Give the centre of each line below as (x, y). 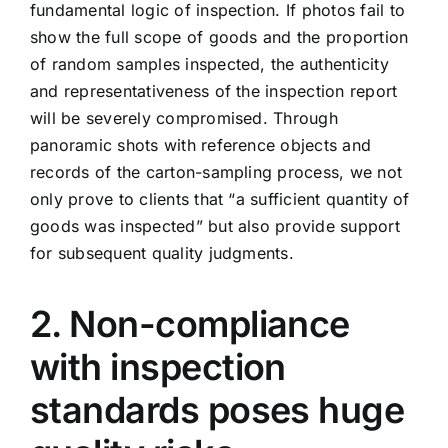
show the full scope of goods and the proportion (219, 37)
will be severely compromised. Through (184, 118)
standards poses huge (217, 410)
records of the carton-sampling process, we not (216, 172)
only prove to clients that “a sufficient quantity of (220, 199)
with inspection (158, 367)
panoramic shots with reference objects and (201, 145)
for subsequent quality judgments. (162, 253)
